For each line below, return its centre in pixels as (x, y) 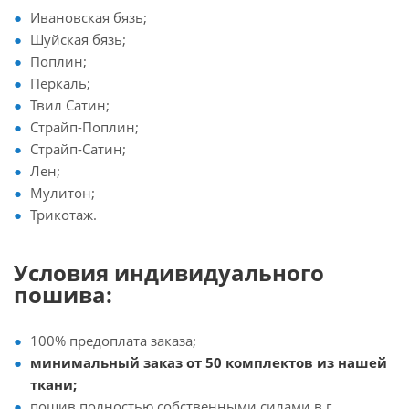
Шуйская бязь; (78, 39)
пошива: (63, 294)
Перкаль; (60, 83)
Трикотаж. (63, 215)
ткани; (53, 384)
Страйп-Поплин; (84, 127)
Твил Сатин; (70, 105)
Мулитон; (63, 193)
